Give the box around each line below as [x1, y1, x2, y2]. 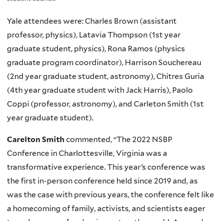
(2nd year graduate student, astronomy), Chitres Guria [7, 72, 204, 81]
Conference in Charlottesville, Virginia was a [7, 148, 167, 158]
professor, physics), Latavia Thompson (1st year [7, 30, 181, 40]
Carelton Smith [7, 134, 66, 144]
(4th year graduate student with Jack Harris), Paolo [7, 85, 193, 95]
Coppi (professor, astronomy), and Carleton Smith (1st [7, 99, 204, 109]
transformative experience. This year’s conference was [7, 162, 205, 172]
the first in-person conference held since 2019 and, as [7, 176, 198, 185]
